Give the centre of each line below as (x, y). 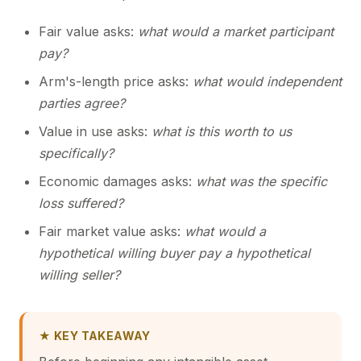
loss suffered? (81, 203)
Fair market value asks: (112, 231)
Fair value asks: (88, 31)
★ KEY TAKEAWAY (95, 336)
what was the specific (261, 181)
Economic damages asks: (117, 181)
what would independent (267, 81)
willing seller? (79, 275)
